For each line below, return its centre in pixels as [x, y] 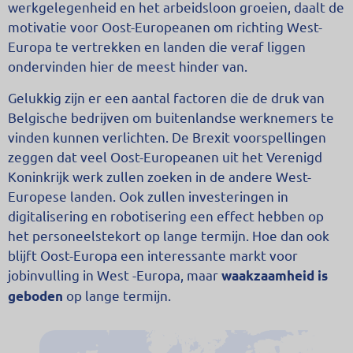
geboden [35, 295]
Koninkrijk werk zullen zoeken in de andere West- [160, 176]
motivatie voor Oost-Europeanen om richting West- [165, 27]
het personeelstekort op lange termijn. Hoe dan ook [169, 235]
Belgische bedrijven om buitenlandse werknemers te [171, 117]
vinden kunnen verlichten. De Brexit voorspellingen [167, 136]
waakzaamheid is [275, 275]
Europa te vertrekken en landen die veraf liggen [157, 46]
